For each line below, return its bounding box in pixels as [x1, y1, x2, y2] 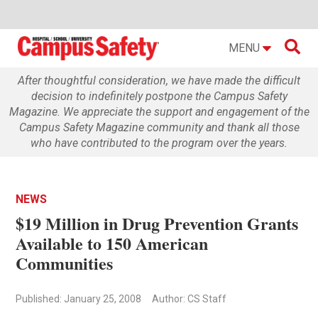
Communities [16, 250, 114, 275]
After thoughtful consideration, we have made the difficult [18, 73, 300, 87]
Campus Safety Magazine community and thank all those [18, 120, 300, 134]
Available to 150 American [16, 230, 209, 256]
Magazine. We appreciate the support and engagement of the [9, 104, 309, 119]
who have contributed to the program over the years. [31, 136, 287, 150]
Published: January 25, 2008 [16, 292, 142, 305]
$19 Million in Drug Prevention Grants [16, 210, 299, 236]
